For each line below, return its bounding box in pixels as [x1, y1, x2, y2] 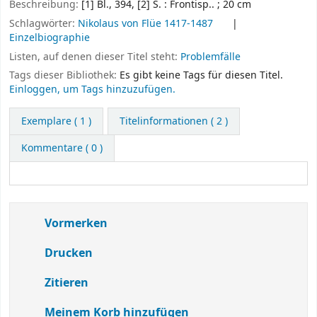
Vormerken [42, 215, 108, 233]
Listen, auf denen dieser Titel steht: [9, 49, 180, 64]
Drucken [42, 245, 93, 263]
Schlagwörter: [9, 16, 78, 31]
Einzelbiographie [9, 30, 90, 45]
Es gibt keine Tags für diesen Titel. [120, 68, 283, 83]
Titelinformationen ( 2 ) [119, 114, 228, 129]
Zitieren [42, 275, 88, 292]
